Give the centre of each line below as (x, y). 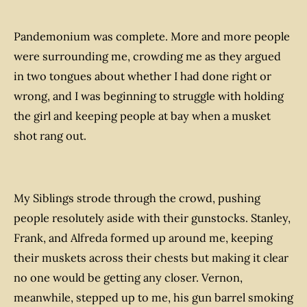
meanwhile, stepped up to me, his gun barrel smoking (153, 297)
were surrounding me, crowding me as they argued (147, 57)
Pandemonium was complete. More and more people (152, 37)
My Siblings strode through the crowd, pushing (137, 198)
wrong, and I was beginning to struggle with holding (149, 96)
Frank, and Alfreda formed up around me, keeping (143, 237)
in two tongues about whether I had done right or (143, 76)
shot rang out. (50, 136)
